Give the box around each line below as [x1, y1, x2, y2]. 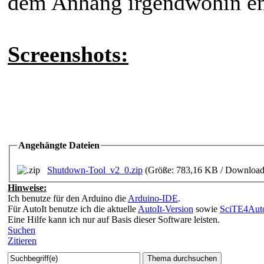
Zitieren [8, 235, 37, 246]
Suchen [8, 225, 35, 235]
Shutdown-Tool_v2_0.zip [47, 164, 143, 175]
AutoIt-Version [138, 203, 193, 214]
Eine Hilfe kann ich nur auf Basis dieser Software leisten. [8, 214, 220, 225]
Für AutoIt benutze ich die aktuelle [8, 203, 138, 214]
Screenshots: [8, 41, 128, 67]
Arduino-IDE [128, 193, 178, 203]
